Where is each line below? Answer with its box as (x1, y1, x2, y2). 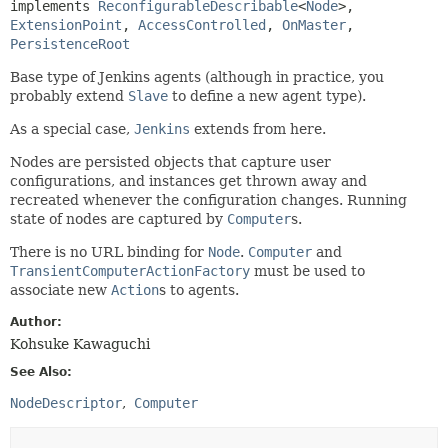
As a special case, (10, 120, 134, 137)
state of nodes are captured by (10, 210, 227, 227)
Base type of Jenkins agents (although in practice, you (10, 68, 384, 85)
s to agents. (159, 281, 239, 298)
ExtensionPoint (10, 16, 122, 33)
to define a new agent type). (168, 87, 366, 104)
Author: (10, 314, 62, 329)
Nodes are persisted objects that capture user (10, 153, 331, 170)
